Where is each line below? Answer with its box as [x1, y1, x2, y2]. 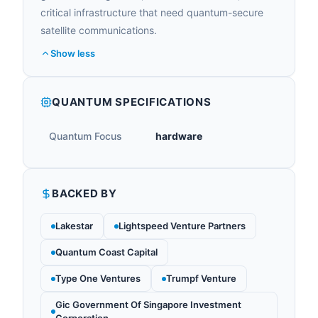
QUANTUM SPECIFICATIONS [52, 95, 212, 109]
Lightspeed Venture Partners [119, 220, 246, 231]
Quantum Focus [49, 130, 122, 142]
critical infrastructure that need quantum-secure [40, 6, 263, 18]
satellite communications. [40, 24, 157, 36]
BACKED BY [52, 187, 117, 200]
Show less [50, 48, 95, 59]
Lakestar [55, 220, 93, 231]
